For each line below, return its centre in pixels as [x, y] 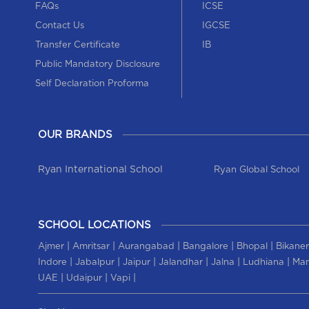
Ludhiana [263, 262]
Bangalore [205, 246]
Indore [52, 262]
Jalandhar [180, 262]
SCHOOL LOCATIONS [94, 225]
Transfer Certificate [77, 45]
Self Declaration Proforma [92, 83]
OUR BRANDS [75, 134]
